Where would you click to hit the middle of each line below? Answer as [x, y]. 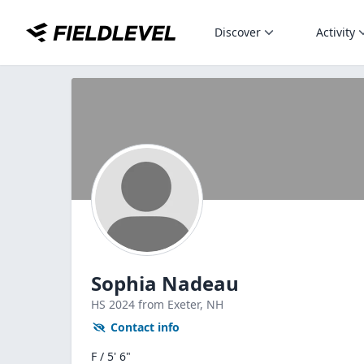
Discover [238, 32]
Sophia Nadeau [165, 283]
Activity [336, 32]
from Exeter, [172, 304]
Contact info [145, 327]
